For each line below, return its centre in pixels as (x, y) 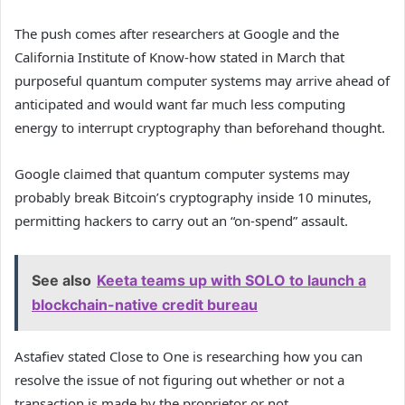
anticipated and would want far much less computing (180, 104)
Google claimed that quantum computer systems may (182, 174)
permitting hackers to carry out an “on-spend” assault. (181, 221)
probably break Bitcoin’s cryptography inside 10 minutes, (193, 198)
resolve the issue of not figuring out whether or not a (179, 380)
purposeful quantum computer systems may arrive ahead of (202, 81)
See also (61, 281)
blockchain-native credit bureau (145, 305)
